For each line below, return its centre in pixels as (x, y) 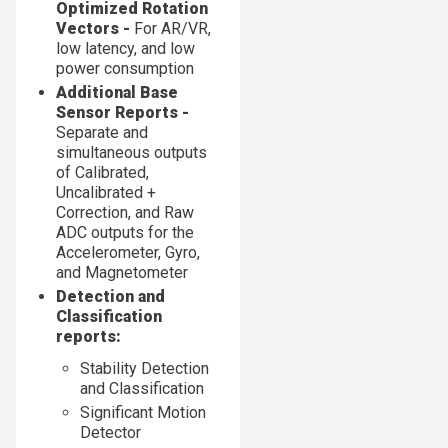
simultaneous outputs (131, 152)
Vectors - (95, 28)
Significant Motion (143, 412)
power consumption (125, 68)
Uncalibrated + (106, 192)
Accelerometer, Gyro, (128, 252)
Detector (110, 432)
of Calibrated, (102, 172)
